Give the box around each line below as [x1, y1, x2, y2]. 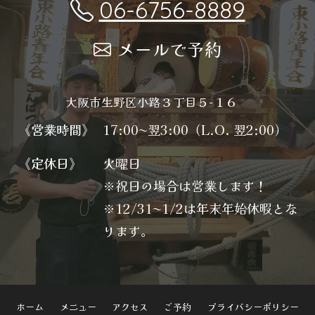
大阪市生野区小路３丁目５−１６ [65, 94, 250, 111]
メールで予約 [116, 36, 222, 62]
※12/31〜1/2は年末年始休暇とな [102, 199, 297, 218]
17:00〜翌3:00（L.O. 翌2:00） [102, 120, 287, 139]
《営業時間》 [18, 120, 94, 139]
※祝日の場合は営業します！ [102, 176, 267, 195]
